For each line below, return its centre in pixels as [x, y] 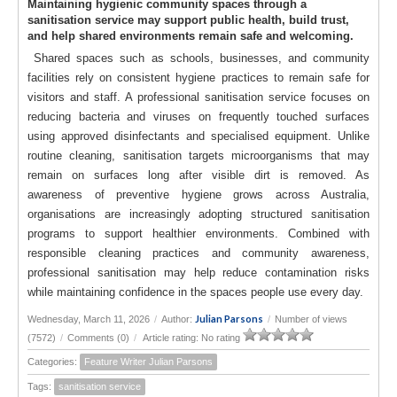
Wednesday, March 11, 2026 [89, 319]
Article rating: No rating [192, 337]
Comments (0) [98, 337]
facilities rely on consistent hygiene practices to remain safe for [198, 77]
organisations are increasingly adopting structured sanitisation [198, 214]
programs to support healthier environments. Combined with [198, 233]
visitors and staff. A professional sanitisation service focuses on [198, 97]
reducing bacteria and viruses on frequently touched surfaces [198, 116]
